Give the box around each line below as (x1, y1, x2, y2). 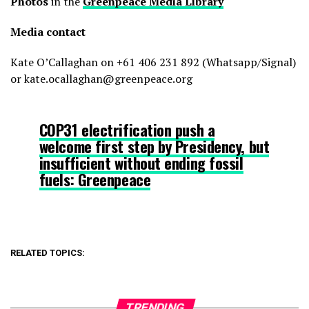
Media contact (10, 24, 86, 39)
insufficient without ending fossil (39, 151, 243, 174)
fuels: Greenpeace (39, 168, 151, 190)
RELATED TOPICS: (10, 248, 85, 258)
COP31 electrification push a (39, 118, 215, 141)
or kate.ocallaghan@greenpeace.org (10, 71, 192, 86)
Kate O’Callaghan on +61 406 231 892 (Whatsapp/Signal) (10, 54, 296, 70)
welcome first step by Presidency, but (39, 134, 270, 157)
